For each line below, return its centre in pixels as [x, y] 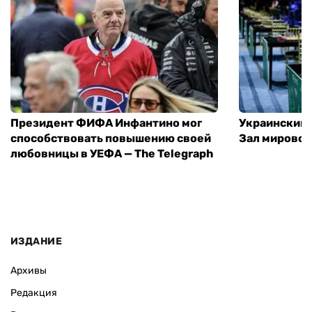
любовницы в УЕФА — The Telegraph [112, 153]
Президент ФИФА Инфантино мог [106, 123]
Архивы [29, 271]
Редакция [34, 293]
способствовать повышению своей [111, 138]
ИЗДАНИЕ [36, 242]
